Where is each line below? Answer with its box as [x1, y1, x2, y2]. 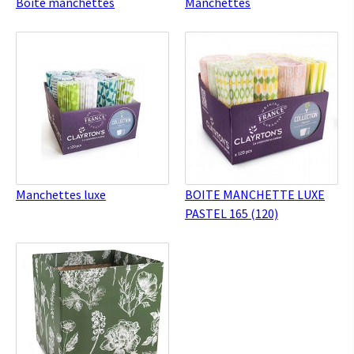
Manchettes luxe [16, 186, 106, 203]
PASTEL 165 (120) [185, 205, 278, 222]
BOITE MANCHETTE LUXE [185, 186, 325, 203]
